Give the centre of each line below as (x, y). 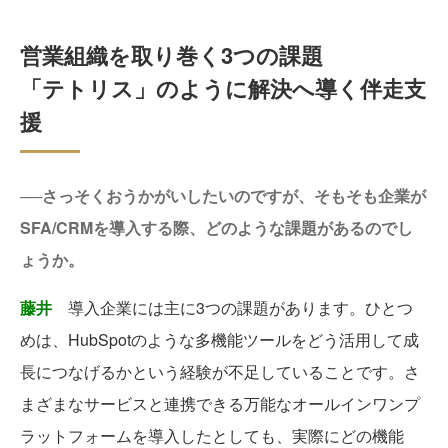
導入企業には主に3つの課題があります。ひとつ (232, 308)
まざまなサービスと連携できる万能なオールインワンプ (220, 404)
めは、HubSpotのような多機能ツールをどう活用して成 (219, 340)
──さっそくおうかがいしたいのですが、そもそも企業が (223, 196)
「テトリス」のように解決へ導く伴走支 (223, 88)
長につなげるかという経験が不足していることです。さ (220, 372)
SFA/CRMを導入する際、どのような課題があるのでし (216, 228)
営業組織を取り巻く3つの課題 (171, 55)
